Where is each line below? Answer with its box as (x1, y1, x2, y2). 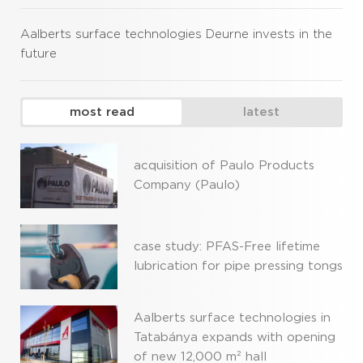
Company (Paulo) (134, 178, 240, 191)
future (20, 47, 57, 60)
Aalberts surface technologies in (134, 311, 331, 324)
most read (70, 105, 135, 118)
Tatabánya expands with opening (134, 331, 335, 344)
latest (242, 105, 280, 118)
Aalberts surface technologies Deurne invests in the (20, 28, 332, 41)
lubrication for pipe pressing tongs (134, 259, 343, 272)
